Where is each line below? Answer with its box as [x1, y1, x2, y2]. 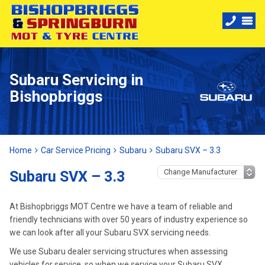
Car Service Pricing [41, 146, 111, 155]
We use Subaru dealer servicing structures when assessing [9, 247, 228, 256]
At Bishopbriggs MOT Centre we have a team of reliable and [9, 202, 232, 211]
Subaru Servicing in [9, 71, 143, 89]
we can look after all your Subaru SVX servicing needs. [9, 228, 211, 237]
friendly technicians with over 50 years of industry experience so [9, 215, 248, 224]
